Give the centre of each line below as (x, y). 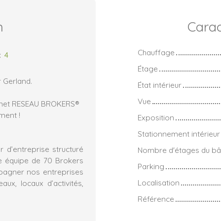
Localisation (159, 182)
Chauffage (156, 52)
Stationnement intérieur (179, 133)
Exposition (156, 117)
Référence (156, 199)
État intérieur (160, 85)
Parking (151, 166)
